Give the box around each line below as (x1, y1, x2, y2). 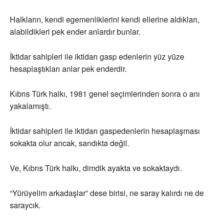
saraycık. (10, 199, 41, 211)
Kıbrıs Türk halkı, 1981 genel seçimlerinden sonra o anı (10, 88, 200, 100)
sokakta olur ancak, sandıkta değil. (10, 137, 129, 149)
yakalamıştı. (10, 100, 51, 112)
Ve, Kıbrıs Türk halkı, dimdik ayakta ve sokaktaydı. (10, 162, 182, 174)
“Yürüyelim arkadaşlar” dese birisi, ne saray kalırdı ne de (10, 187, 204, 199)
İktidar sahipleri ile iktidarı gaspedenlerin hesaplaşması (10, 125, 200, 137)
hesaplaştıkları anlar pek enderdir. (10, 63, 127, 75)
